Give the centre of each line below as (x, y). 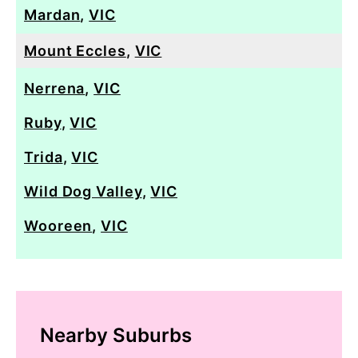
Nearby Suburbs (116, 335)
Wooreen (58, 225)
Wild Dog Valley (83, 191)
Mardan (52, 14)
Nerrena (55, 88)
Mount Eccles (75, 50)
